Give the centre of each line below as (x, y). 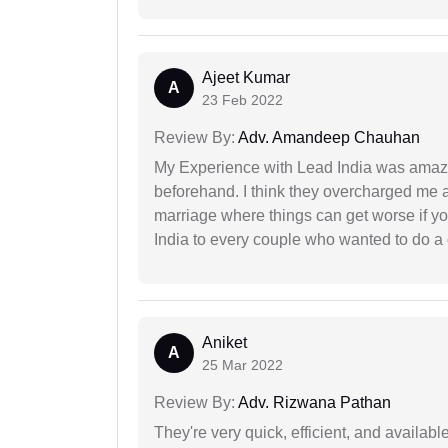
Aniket (224, 343)
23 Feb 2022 (242, 100)
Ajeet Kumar (246, 78)
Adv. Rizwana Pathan (313, 403)
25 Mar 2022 (242, 365)
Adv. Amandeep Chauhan (327, 138)
